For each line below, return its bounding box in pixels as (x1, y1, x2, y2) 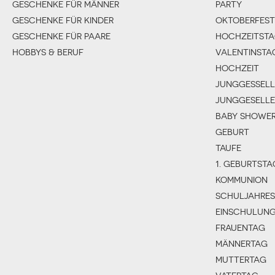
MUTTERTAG (215, 254, 266, 265)
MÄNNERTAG (215, 238, 268, 249)
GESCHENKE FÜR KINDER (12, 15, 114, 25)
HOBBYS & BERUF (12, 47, 83, 57)
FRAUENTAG (215, 222, 265, 233)
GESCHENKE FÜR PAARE (12, 31, 110, 41)
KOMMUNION (215, 174, 268, 185)
